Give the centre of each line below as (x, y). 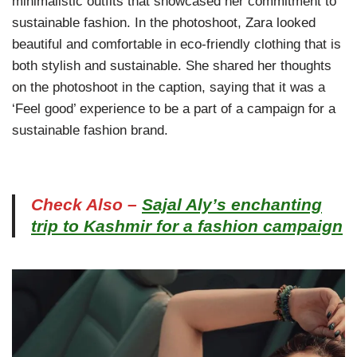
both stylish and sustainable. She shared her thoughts (172, 66)
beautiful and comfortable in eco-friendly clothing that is (177, 45)
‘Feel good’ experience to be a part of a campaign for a (174, 109)
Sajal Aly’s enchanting (232, 205)
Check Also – (86, 205)
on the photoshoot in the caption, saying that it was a (169, 88)
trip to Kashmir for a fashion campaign (187, 227)
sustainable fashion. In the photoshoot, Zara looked (164, 23)
